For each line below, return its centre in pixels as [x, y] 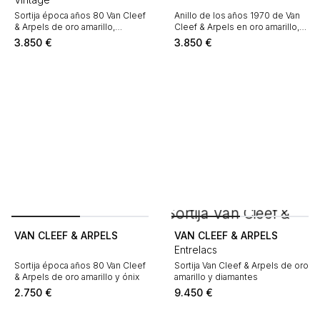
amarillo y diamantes [216, 277]
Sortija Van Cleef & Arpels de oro [241, 265]
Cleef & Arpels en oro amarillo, [237, 27]
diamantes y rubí [48, 38]
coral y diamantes [210, 38]
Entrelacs [196, 250]
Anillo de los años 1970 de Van [237, 15]
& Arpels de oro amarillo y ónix [77, 277]
